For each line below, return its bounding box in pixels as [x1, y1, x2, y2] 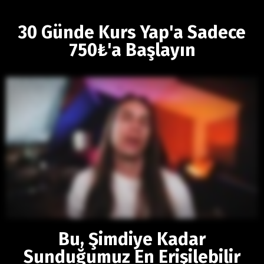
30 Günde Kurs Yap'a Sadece [18, 22, 246, 43]
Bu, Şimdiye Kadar [58, 228, 206, 250]
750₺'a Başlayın [68, 39, 196, 61]
